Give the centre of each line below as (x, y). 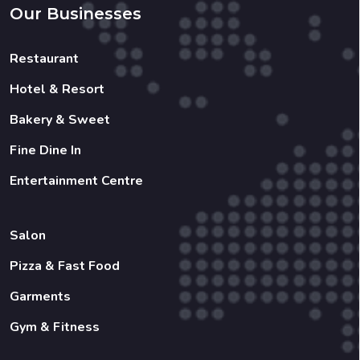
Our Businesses (76, 13)
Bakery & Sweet (60, 119)
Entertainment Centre (76, 180)
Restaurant (44, 58)
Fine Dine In (45, 150)
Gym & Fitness (55, 327)
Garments (40, 296)
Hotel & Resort (57, 89)
